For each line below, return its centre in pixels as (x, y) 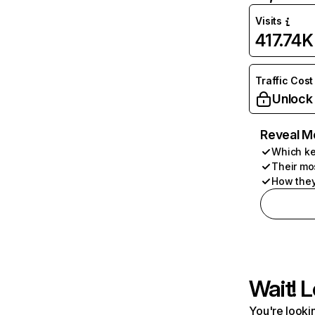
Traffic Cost (284, 81)
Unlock (292, 99)
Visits (269, 21)
